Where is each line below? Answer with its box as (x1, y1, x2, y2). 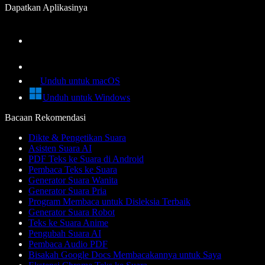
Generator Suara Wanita (28, 174, 118, 185)
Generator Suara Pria (28, 185, 106, 196)
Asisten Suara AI (28, 143, 92, 153)
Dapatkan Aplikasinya (5, 2, 88, 12)
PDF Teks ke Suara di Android (28, 153, 144, 164)
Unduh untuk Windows (43, 92, 130, 102)
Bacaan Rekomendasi (5, 112, 86, 122)
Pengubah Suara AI (28, 228, 101, 238)
